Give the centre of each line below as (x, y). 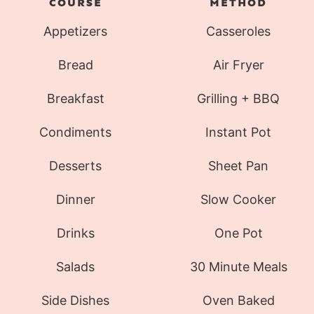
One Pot (238, 233)
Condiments (76, 132)
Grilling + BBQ (239, 98)
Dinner (75, 199)
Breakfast (75, 98)
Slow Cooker (239, 199)
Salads (76, 266)
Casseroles (239, 31)
